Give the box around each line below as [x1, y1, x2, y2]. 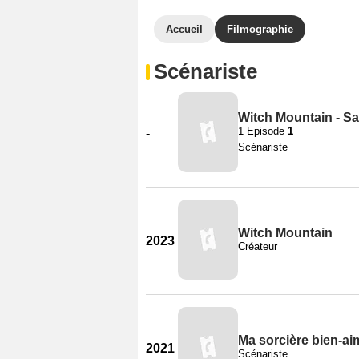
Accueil [166, 23, 203, 35]
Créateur [238, 240, 277, 252]
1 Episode [238, 124, 288, 137]
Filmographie [227, 23, 293, 35]
